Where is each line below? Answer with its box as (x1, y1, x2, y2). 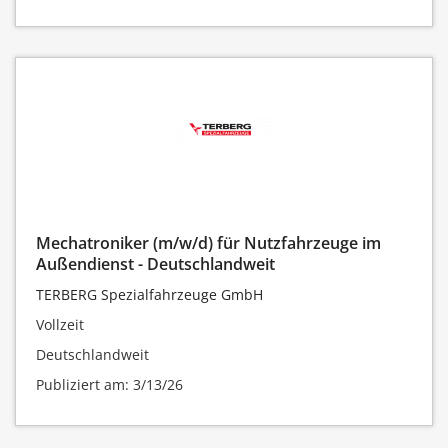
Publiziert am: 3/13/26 (36, 374, 183, 394)
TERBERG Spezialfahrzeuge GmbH (36, 284, 263, 304)
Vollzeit (36, 314, 84, 334)
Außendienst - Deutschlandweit (36, 252, 275, 275)
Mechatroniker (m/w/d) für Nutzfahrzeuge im (36, 231, 381, 254)
